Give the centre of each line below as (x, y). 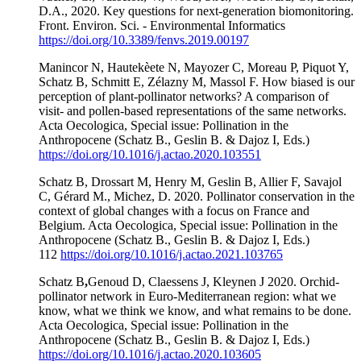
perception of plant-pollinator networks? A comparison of (184, 96)
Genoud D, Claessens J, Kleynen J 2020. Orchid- (214, 281)
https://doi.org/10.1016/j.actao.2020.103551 (150, 154)
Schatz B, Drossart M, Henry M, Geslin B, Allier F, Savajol (190, 181)
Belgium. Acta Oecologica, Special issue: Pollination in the (188, 225)
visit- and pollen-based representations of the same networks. (193, 110)
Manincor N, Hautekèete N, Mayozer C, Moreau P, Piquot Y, (194, 67)
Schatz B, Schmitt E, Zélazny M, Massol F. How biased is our (197, 81)
